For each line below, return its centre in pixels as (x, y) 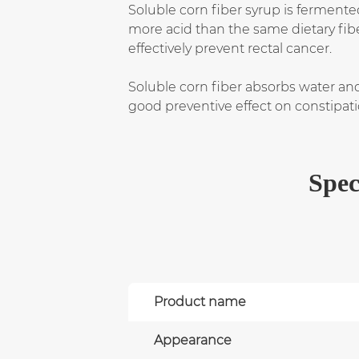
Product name (200, 301)
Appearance (193, 340)
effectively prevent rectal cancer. (230, 48)
